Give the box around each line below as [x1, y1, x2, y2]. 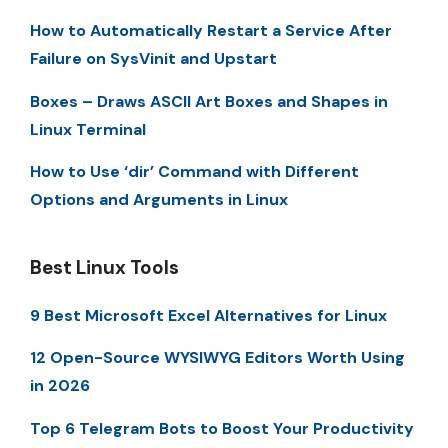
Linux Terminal [30, 118, 146, 140]
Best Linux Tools [30, 254, 179, 280]
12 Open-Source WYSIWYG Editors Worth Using [30, 347, 405, 369]
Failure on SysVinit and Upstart [30, 48, 277, 70]
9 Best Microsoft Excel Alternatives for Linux [30, 304, 387, 326]
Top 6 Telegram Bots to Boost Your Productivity [30, 417, 414, 439]
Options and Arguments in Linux [30, 188, 288, 210]
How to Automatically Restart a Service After [30, 20, 392, 42]
